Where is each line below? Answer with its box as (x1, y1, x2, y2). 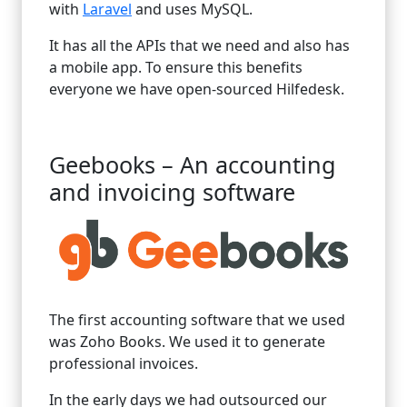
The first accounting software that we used (49, 310, 345, 331)
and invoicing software (49, 176, 295, 208)
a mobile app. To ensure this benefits (49, 57, 303, 78)
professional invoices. (49, 353, 198, 374)
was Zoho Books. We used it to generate (49, 332, 325, 352)
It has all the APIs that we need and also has (49, 35, 350, 56)
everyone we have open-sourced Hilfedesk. (49, 79, 348, 100)
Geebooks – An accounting (49, 149, 336, 181)
